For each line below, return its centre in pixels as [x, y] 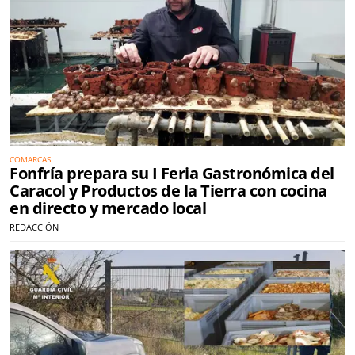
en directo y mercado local [108, 208]
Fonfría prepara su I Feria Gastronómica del [172, 174]
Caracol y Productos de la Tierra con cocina [168, 191]
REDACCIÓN [34, 227]
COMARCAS [30, 160]
